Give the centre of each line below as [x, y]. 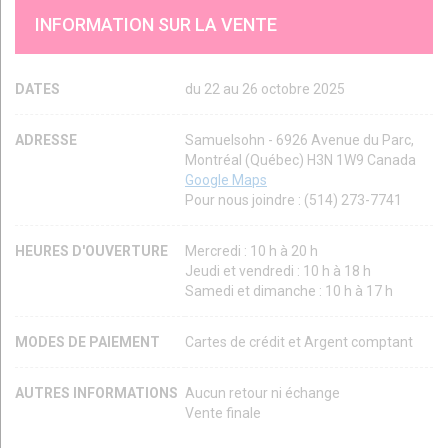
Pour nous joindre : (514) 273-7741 [293, 199]
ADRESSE [46, 139]
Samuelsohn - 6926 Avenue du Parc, [299, 139]
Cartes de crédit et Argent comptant [299, 341]
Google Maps [226, 179]
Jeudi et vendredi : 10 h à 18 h [278, 270]
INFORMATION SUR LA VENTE [156, 24]
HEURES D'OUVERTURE [93, 250]
